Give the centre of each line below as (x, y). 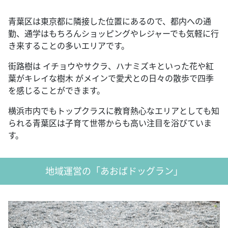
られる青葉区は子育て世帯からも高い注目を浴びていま (110, 123)
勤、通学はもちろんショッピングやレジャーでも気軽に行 (113, 34)
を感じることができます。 (56, 91)
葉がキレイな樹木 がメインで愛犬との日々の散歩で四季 (111, 79)
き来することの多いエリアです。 (69, 46)
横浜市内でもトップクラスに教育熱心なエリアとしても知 (114, 111)
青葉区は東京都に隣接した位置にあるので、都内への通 (110, 22)
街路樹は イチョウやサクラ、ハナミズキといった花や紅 (111, 66)
